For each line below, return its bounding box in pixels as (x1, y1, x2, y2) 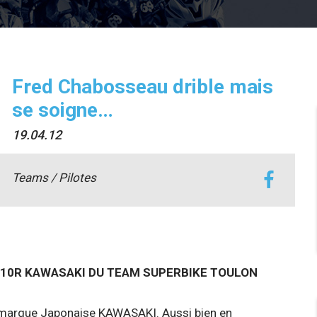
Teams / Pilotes (11, 171, 96, 185)
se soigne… (11, 98, 113, 122)
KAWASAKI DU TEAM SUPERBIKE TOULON (25, 265, 258, 280)
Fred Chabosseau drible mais (11, 75, 273, 99)
